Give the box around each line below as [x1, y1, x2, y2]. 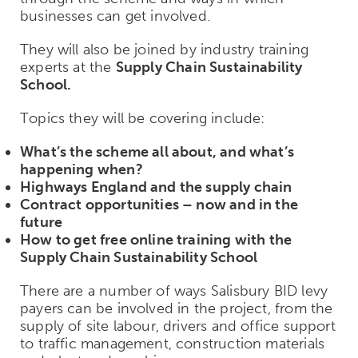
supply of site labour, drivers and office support [20, 316, 336, 335]
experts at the [20, 58, 116, 76]
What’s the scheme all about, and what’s [20, 142, 295, 161]
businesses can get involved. [20, 6, 211, 25]
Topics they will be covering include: [20, 109, 265, 127]
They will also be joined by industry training [20, 40, 309, 58]
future [20, 213, 70, 231]
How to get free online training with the [20, 230, 292, 249]
